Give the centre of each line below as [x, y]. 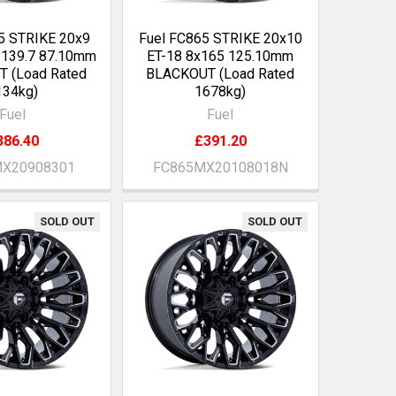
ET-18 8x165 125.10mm [221, 56]
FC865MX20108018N [220, 167]
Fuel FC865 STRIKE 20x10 [220, 38]
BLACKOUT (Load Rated [221, 73]
